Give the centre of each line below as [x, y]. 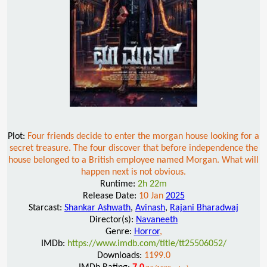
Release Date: [111, 196]
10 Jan [152, 196]
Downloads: [120, 255]
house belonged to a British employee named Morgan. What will [133, 160]
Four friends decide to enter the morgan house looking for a [143, 136]
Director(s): [113, 220]
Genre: [119, 232]
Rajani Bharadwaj [204, 208]
